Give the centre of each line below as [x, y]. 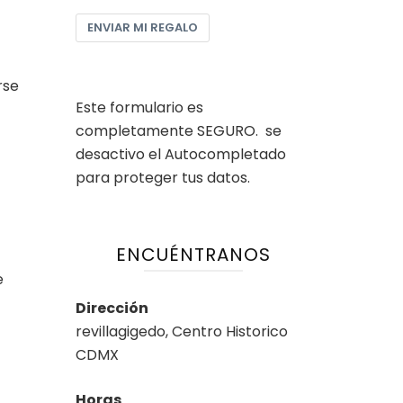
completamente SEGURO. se [178, 130]
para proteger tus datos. [162, 177]
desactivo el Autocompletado [180, 154]
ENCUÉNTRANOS [193, 254]
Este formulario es [139, 107]
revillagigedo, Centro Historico [181, 331]
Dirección [112, 308]
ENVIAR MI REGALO [142, 27]
